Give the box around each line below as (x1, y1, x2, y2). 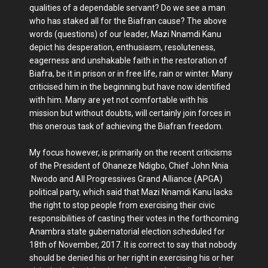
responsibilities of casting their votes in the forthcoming (29, 214, 239, 224)
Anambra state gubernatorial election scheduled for (29, 227, 225, 237)
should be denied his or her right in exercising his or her (29, 253, 234, 263)
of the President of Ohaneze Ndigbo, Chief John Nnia (29, 161, 229, 171)
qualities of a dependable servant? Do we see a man (29, 3, 226, 13)
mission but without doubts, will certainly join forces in (29, 108, 231, 118)
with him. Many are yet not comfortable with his (29, 95, 208, 105)
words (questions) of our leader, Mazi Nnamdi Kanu (29, 29, 221, 39)
